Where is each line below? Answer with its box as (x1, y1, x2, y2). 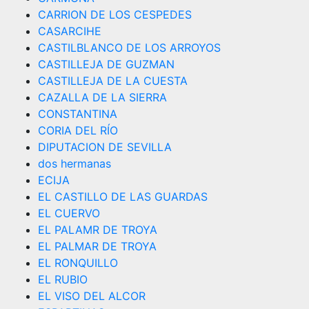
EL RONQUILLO (38, 256, 118, 270)
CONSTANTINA (38, 107, 117, 121)
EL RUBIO (38, 272, 88, 286)
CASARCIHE (38, 24, 101, 38)
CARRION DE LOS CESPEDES (38, 8, 192, 21)
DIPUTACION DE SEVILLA (38, 140, 172, 154)
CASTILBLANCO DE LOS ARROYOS (38, 41, 221, 54)
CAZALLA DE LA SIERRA (38, 90, 167, 104)
